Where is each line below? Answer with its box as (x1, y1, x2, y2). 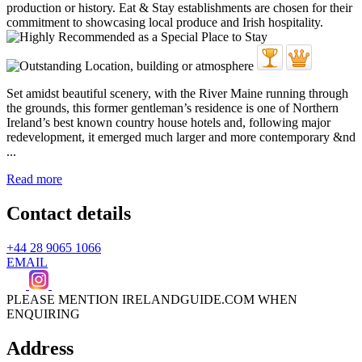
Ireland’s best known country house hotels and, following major (6, 115, 330, 129)
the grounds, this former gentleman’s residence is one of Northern (6, 100, 339, 115)
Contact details (6, 202, 131, 224)
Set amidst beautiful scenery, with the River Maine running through (6, 86, 348, 100)
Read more (6, 171, 62, 186)
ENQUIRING (6, 306, 80, 321)
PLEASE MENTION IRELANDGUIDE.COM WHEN (6, 292, 297, 306)
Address (6, 337, 74, 359)
